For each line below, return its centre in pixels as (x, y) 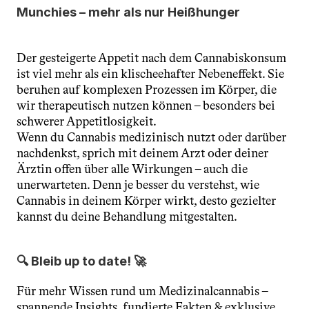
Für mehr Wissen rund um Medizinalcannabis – (142, 291)
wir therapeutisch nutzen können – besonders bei (146, 106)
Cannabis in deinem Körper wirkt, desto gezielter (146, 201)
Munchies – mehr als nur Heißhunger (128, 12)
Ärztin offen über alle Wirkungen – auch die (132, 169)
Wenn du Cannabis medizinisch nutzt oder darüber (151, 137)
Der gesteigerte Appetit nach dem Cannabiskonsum (151, 58)
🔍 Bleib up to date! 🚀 (81, 261)
